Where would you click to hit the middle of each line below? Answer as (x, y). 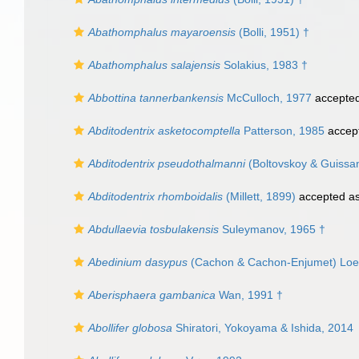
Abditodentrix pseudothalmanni (167, 163)
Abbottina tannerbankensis (156, 98)
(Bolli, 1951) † (272, 32)
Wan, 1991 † (249, 295)
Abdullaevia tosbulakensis (153, 229)
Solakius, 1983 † (264, 65)
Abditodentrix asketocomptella (164, 131)
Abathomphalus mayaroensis (162, 32)
